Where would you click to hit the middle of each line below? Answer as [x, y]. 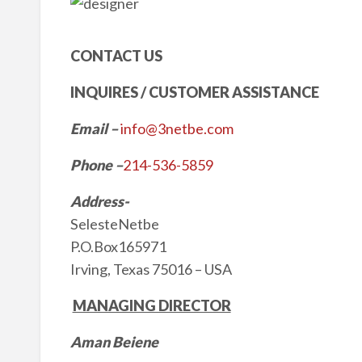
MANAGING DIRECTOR [152, 305]
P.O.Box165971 [118, 246]
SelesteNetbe [114, 223]
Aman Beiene [116, 341]
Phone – [96, 164]
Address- [99, 201]
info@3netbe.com [177, 128]
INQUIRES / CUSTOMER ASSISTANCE [194, 92]
